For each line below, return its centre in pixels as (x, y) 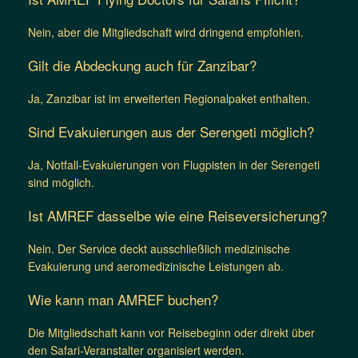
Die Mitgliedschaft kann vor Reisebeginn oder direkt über (171, 332)
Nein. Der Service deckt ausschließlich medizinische (159, 248)
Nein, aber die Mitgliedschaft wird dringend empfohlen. (166, 32)
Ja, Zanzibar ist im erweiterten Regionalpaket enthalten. (169, 98)
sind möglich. (61, 182)
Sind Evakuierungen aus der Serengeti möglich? (171, 131)
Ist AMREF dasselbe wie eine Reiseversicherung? (177, 215)
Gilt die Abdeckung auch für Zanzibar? (142, 65)
